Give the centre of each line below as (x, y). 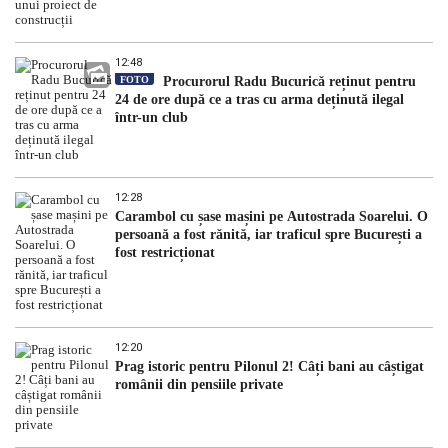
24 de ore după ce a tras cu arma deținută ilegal (259, 100)
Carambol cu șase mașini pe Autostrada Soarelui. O (271, 217)
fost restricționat (165, 253)
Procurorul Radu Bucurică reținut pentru (287, 82)
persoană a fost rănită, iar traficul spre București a (268, 235)
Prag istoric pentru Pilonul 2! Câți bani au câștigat (269, 367)
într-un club (151, 118)
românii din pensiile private (199, 385)
